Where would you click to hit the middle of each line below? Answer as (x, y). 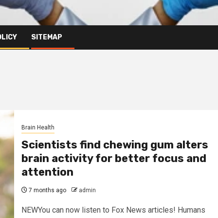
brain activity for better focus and (114, 159)
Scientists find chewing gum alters (115, 145)
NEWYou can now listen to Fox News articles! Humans (113, 210)
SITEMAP (47, 37)
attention (47, 172)
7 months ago (46, 191)
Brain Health (38, 128)
